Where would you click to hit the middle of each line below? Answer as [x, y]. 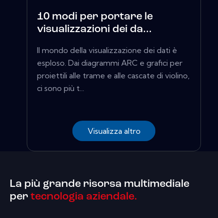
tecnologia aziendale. [83, 197]
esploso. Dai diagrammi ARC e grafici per [110, 63]
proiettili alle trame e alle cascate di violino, [113, 76]
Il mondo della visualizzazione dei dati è [107, 50]
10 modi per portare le [95, 17]
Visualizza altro [114, 131]
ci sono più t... [61, 88]
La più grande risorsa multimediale [100, 184]
